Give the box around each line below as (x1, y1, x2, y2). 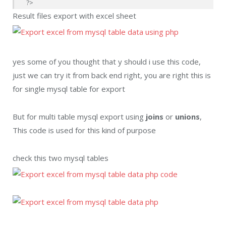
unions (175, 111, 200, 122)
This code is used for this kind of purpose (13, 125, 156, 136)
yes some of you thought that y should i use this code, (13, 56, 201, 67)
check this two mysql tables (13, 153, 108, 163)
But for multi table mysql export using (13, 111, 146, 122)
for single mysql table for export (13, 84, 125, 94)
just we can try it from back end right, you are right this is (13, 70, 211, 81)
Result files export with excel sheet (13, 11, 136, 21)
